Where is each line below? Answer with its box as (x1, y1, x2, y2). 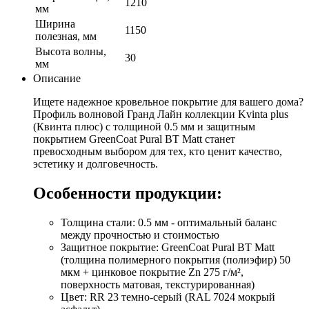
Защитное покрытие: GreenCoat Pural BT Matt (61, 241, 275, 253)
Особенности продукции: (33, 183, 222, 202)
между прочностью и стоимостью (61, 228, 219, 241)
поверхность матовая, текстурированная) (61, 278, 255, 290)
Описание (33, 72, 81, 84)
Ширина (35, 17, 75, 30)
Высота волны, (35, 45, 106, 57)
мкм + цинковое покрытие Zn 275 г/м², (61, 266, 243, 278)
